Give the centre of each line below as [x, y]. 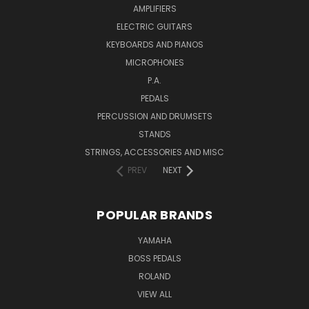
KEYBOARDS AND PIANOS [154, 44]
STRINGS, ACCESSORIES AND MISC [154, 152]
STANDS [154, 134]
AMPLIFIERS [154, 8]
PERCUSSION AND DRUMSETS [154, 116]
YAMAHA [154, 240]
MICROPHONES [154, 62]
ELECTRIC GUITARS [154, 26]
